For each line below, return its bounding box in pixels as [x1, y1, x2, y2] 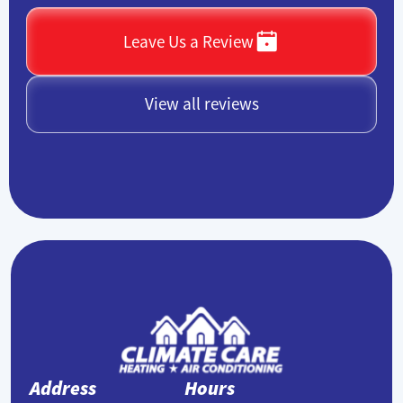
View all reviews [144, 93, 259, 115]
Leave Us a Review [123, 30, 255, 52]
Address [30, 376, 97, 401]
